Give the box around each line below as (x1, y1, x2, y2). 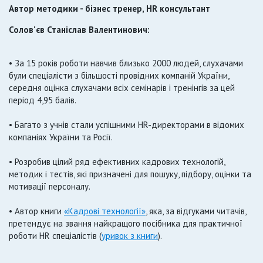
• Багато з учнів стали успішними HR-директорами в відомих (9, 119, 244, 130)
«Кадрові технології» (64, 205, 146, 217)
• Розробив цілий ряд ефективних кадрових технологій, (9, 156, 225, 167)
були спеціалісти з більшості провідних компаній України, (9, 70, 229, 81)
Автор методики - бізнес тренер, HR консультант (9, 3, 210, 14)
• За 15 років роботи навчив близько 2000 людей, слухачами (9, 58, 243, 69)
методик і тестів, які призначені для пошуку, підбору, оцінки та (9, 168, 251, 180)
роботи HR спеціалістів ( (9, 230, 102, 241)
